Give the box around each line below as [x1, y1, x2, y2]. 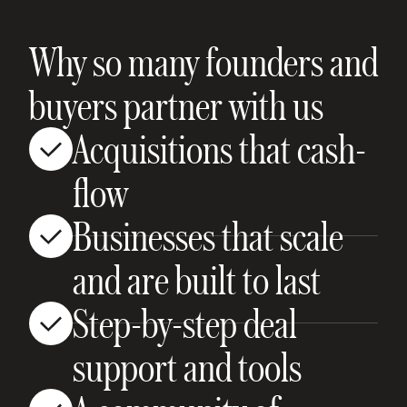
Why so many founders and [29, 36, 378, 85]
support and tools [73, 342, 302, 391]
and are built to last [73, 254, 321, 303]
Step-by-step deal [73, 298, 297, 347]
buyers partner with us [29, 80, 323, 129]
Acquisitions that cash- [73, 124, 366, 173]
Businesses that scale [73, 211, 343, 260]
